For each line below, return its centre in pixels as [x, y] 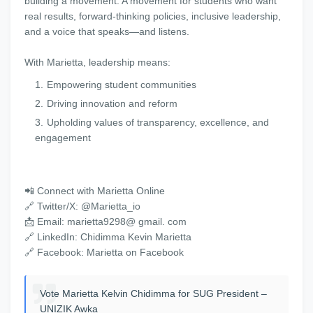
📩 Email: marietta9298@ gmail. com [105, 221]
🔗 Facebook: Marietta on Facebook [104, 252]
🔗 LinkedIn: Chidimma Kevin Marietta [108, 237]
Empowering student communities [122, 85]
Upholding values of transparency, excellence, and [158, 122]
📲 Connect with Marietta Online [95, 191]
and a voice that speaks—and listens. [107, 31]
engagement [63, 138]
